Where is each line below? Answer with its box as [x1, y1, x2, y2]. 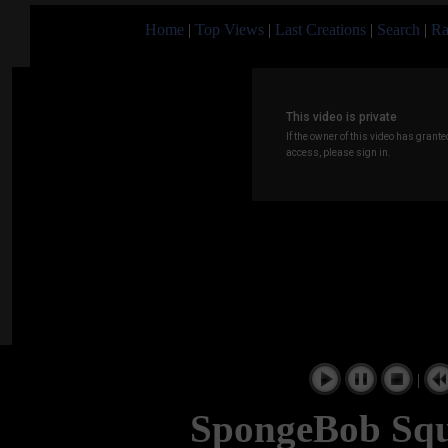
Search [377, 20, 420, 38]
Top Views [195, 20, 264, 38]
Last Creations [275, 20, 366, 38]
